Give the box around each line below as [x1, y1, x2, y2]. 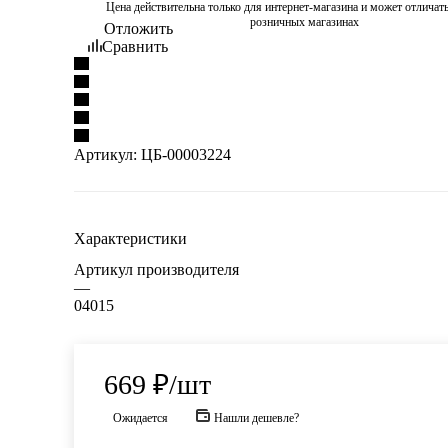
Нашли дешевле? [214, 410, 299, 425]
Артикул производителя [74, 260, 239, 278]
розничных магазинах [249, 14, 359, 29]
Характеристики [74, 229, 187, 247]
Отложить [104, 19, 173, 37]
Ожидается [113, 410, 168, 425]
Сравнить [102, 37, 168, 55]
